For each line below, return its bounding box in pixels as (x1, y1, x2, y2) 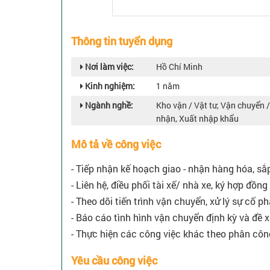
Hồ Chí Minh (156, 61, 202, 73)
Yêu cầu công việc (71, 253, 157, 268)
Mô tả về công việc (71, 137, 161, 152)
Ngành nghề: (83, 99, 133, 111)
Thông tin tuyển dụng (71, 34, 172, 49)
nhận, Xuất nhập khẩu (156, 113, 239, 125)
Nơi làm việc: (83, 61, 134, 73)
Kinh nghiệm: (83, 80, 135, 92)
